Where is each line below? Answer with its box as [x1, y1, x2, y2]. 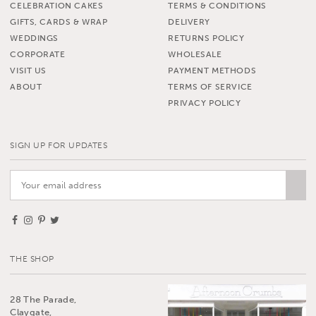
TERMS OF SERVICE [168, 81, 253, 92]
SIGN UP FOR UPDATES [10, 140, 108, 150]
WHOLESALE [168, 49, 222, 59]
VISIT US [10, 65, 47, 75]
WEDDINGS [10, 32, 59, 43]
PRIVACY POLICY [168, 97, 241, 108]
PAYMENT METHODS [168, 65, 257, 75]
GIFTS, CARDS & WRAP [10, 16, 108, 27]
